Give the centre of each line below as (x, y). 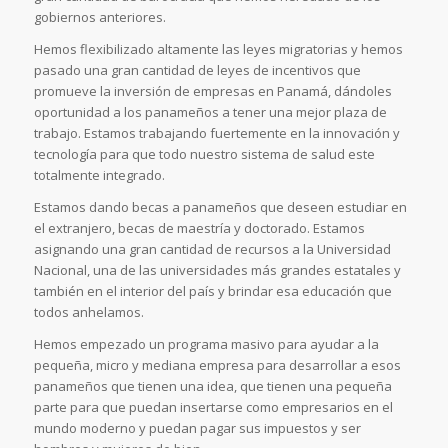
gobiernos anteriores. (99, 16)
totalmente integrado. (99, 174)
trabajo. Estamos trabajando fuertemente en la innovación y (216, 132)
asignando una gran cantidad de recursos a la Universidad (212, 249)
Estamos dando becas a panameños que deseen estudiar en (220, 207)
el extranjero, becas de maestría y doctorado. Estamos (199, 228)
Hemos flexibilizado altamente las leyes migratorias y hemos (218, 48)
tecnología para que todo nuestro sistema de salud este (204, 153)
